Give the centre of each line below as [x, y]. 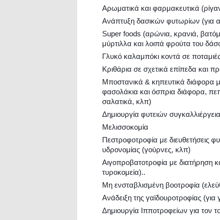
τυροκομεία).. [124, 172]
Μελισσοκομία [125, 127]
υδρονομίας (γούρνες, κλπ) [146, 150]
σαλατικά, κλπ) [127, 101]
